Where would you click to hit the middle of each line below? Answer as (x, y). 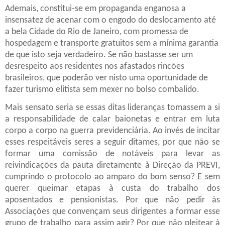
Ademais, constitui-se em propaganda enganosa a (95, 9)
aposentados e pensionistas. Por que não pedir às (113, 200)
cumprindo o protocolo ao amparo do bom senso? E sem (113, 177)
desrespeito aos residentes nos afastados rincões (95, 66)
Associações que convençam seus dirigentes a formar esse (113, 211)
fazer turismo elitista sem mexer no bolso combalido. (102, 89)
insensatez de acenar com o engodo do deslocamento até (110, 20)
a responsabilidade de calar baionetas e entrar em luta (113, 119)
